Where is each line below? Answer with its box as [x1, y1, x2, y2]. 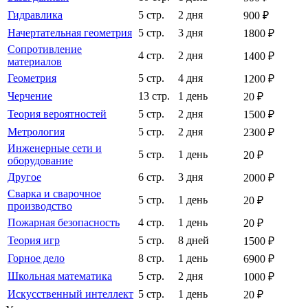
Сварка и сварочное [8, 188, 101, 199]
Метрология [8, 126, 65, 137]
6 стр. [138, 171, 164, 183]
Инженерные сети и [8, 142, 102, 154]
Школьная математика [8, 270, 112, 282]
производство [8, 200, 72, 212]
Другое [8, 171, 41, 183]
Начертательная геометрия [8, 27, 132, 38]
